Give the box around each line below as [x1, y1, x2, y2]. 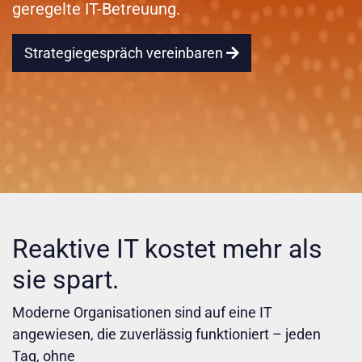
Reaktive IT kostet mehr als [12, 234, 322, 265]
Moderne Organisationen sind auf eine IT [12, 304, 272, 322]
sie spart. [12, 264, 119, 296]
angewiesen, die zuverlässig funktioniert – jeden [12, 326, 321, 343]
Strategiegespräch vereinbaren [24, 44, 226, 62]
